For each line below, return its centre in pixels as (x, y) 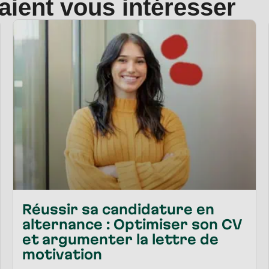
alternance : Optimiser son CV (131, 224)
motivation (62, 254)
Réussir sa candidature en (118, 209)
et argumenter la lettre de (120, 239)
